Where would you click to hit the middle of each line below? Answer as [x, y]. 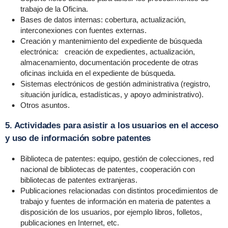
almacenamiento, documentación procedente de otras [109, 62]
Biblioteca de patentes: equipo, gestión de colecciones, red [117, 159]
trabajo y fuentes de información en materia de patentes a [115, 201]
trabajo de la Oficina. [54, 9]
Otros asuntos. [46, 105]
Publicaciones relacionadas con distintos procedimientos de [119, 191]
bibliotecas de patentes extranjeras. [79, 180]
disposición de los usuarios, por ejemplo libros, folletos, [111, 212]
